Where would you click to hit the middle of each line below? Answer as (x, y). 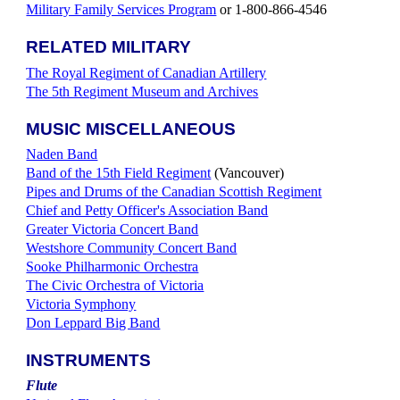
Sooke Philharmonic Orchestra (112, 266)
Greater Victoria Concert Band (112, 229)
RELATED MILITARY (109, 47)
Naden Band (62, 154)
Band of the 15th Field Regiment (119, 172)
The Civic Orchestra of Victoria (115, 285)
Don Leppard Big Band (93, 322)
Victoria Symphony (81, 304)
